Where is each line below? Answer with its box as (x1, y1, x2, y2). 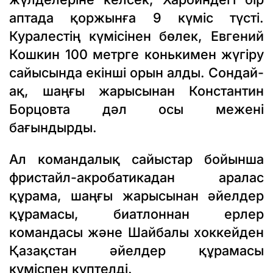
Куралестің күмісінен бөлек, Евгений (9, 27, 264, 44)
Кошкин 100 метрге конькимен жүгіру (9, 46, 264, 62)
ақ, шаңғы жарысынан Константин (9, 82, 264, 99)
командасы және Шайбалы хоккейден (9, 224, 264, 240)
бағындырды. (9, 119, 97, 135)
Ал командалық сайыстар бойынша (9, 151, 264, 167)
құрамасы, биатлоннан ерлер (9, 205, 264, 222)
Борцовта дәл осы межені (9, 101, 264, 117)
